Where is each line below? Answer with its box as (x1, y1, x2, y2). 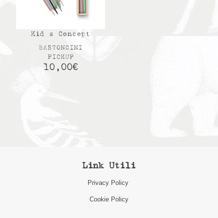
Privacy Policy (88, 179, 130, 186)
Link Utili (82, 162, 136, 171)
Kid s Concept (31, 30, 91, 38)
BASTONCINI (38, 44, 83, 51)
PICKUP (47, 54, 74, 60)
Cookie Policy (90, 196, 128, 203)
